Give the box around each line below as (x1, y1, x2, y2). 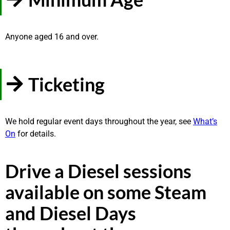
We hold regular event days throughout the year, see (5, 116, 193, 126)
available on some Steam (5, 180, 206, 203)
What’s (193, 116, 217, 126)
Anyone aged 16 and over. (5, 31, 99, 42)
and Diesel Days (5, 201, 136, 224)
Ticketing (28, 72, 105, 95)
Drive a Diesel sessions (5, 159, 191, 182)
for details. (15, 128, 56, 139)
